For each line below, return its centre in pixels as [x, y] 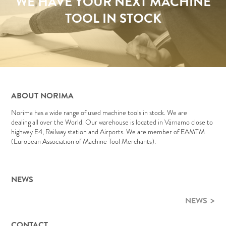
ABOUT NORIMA [43, 96]
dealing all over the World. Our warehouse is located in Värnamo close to [112, 122]
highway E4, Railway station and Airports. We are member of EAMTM [108, 131]
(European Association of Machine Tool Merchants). [84, 141]
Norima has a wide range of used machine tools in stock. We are [99, 112]
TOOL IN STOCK [113, 19]
